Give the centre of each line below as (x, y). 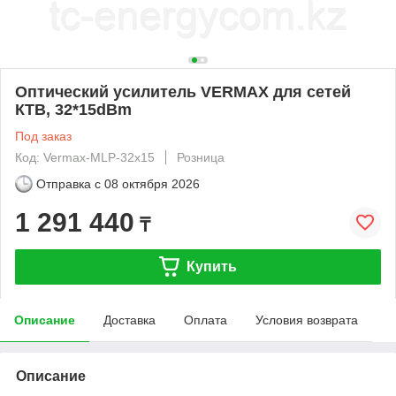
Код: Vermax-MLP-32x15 (85, 157)
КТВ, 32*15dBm (73, 109)
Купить (211, 266)
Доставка (129, 320)
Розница (201, 157)
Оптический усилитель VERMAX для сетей (183, 91)
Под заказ (43, 136)
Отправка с (69, 183)
